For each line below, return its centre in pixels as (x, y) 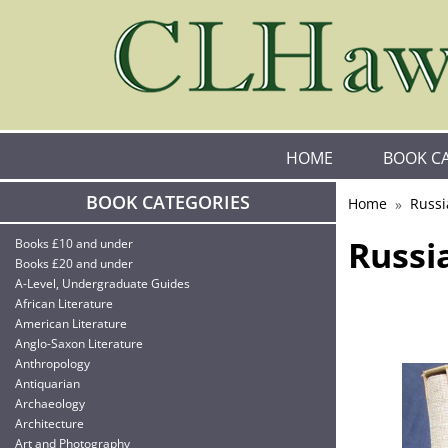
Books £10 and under (74, 243)
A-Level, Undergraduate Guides (102, 283)
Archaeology (50, 403)
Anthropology (52, 363)
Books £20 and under (74, 263)
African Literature (64, 303)
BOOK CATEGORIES (168, 202)
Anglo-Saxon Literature (79, 343)
